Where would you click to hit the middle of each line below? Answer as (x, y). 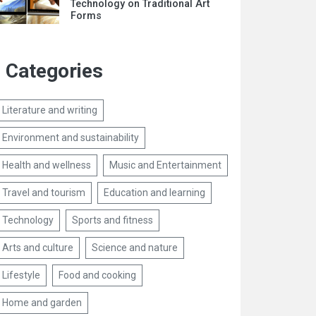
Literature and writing (50, 110)
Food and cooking (98, 275)
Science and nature (135, 248)
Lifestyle (22, 275)
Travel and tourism (44, 193)
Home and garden (42, 303)
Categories (55, 71)
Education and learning (155, 193)
